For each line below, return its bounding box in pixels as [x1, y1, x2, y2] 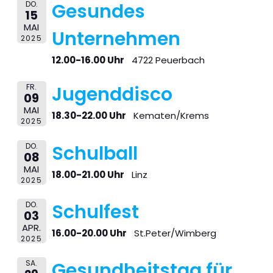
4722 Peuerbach [131, 53, 205, 66]
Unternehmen [51, 26, 180, 52]
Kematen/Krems [133, 109, 209, 122]
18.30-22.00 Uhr [51, 109, 126, 122]
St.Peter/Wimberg [133, 226, 216, 239]
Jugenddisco [51, 82, 172, 108]
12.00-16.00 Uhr [51, 53, 124, 66]
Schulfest [51, 199, 139, 225]
